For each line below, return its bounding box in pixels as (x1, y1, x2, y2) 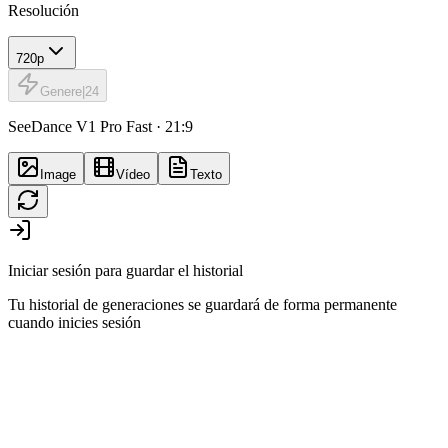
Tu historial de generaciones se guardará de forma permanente (8, 296, 397, 314)
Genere (40, 84, 82, 100)
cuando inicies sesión (8, 314, 141, 332)
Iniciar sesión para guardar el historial (8, 262, 243, 280)
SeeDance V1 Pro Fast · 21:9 (8, 118, 193, 136)
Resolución (8, 2, 79, 20)
